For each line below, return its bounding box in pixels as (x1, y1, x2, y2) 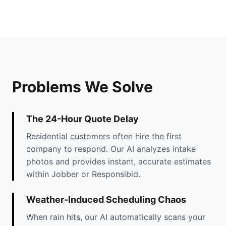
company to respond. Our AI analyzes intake (26, 144, 196, 154)
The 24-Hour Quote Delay (26, 114, 139, 125)
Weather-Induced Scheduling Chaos (26, 194, 186, 205)
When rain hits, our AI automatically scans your (26, 212, 205, 222)
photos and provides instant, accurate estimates (26, 156, 211, 167)
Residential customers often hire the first (26, 131, 182, 142)
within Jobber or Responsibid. (26, 169, 140, 180)
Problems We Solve (12, 78, 153, 96)
